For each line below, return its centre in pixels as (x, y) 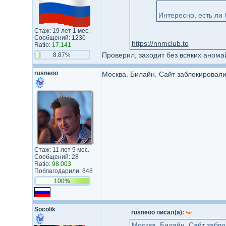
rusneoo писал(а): (158, 212)
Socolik (45, 209)
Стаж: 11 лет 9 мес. (62, 150)
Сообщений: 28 (56, 157)
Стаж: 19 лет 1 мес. (62, 31)
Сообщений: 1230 (60, 38)
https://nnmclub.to (160, 43)
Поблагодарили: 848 (63, 171)
